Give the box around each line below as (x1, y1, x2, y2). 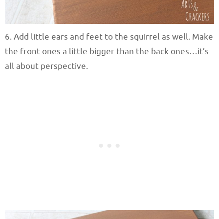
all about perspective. (5, 61, 88, 72)
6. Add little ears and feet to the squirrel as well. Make (5, 32, 213, 43)
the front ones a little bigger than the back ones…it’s (5, 46, 209, 57)
